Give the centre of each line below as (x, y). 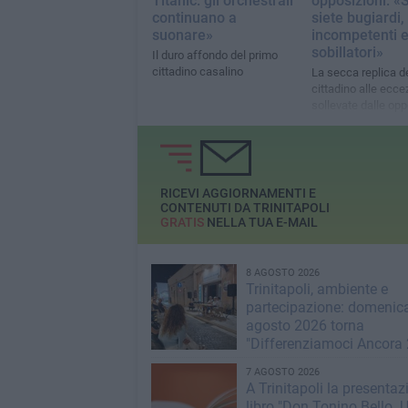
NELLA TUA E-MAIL (260, 223)
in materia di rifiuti (357, 122)
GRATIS (182, 223)
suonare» (182, 36)
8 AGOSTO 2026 (282, 273)
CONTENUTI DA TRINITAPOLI (245, 208)
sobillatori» (347, 53)
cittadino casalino (197, 72)
